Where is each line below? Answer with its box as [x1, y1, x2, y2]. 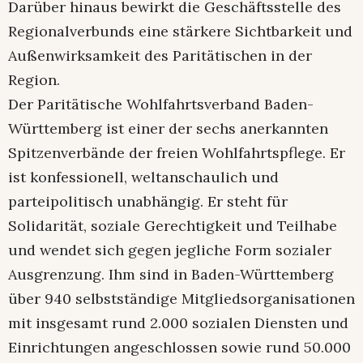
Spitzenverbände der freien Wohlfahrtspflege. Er [8, 143, 345, 162]
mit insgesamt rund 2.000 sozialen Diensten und [8, 313, 348, 332]
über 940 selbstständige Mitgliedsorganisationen [8, 288, 355, 308]
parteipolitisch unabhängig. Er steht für [8, 191, 288, 211]
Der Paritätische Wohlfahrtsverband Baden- [8, 94, 314, 113]
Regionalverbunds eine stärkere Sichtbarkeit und [8, 21, 352, 41]
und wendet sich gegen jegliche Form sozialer [8, 240, 331, 259]
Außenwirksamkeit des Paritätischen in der [8, 45, 312, 65]
